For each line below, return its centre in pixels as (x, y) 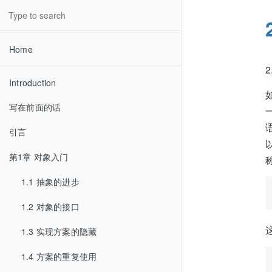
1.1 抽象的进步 (50, 182)
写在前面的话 (35, 107)
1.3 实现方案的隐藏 (59, 231)
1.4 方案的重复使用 (59, 256)
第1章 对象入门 (39, 157)
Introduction (33, 83)
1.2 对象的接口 (50, 206)
